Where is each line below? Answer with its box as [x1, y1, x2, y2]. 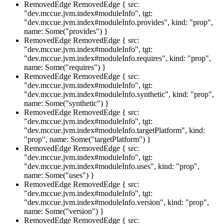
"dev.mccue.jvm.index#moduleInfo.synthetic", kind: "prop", [24, 89, 214, 98]
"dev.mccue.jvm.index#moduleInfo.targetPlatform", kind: [24, 125, 205, 134]
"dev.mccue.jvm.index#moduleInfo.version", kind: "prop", [24, 197, 209, 206]
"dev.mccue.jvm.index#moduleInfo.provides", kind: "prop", [24, 17, 213, 26]
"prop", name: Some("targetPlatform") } [24, 134, 151, 143]
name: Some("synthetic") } [24, 98, 109, 107]
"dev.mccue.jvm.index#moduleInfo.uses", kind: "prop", [24, 161, 199, 170]
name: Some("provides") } [24, 26, 108, 35]
